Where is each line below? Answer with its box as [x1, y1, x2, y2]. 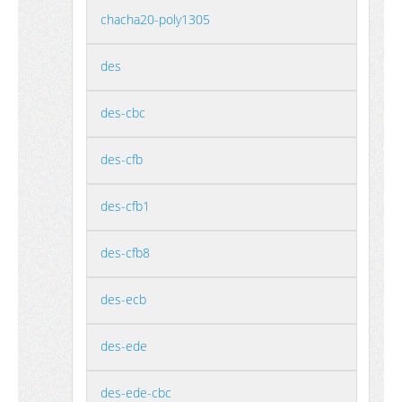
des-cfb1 [100, 197, 150, 214]
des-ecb [100, 291, 146, 308]
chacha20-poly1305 [100, 11, 210, 28]
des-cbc [100, 104, 145, 121]
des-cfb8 [100, 244, 150, 261]
